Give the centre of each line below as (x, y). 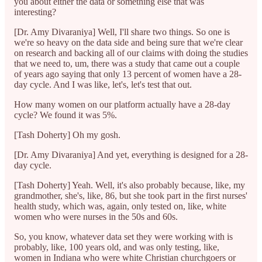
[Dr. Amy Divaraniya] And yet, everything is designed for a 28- (131, 154)
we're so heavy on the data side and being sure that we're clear (128, 42)
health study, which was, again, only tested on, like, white (120, 206)
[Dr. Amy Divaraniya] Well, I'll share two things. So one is (122, 32)
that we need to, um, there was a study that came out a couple (127, 63)
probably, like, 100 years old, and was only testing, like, (117, 247)
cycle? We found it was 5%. (67, 115)
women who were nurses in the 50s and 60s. (96, 216)
